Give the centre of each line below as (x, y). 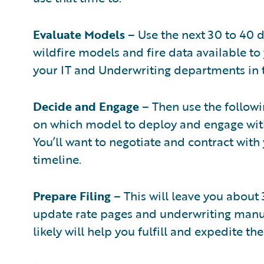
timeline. (57, 159)
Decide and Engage (86, 106)
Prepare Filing (72, 195)
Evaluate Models (79, 34)
